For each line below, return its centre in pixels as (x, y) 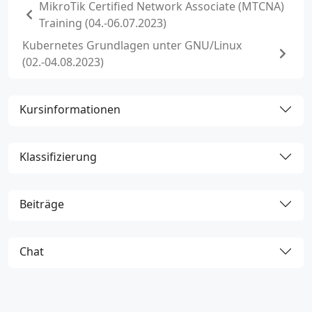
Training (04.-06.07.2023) (103, 23)
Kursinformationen (70, 110)
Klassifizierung (58, 157)
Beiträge (42, 204)
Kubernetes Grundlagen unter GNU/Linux (132, 46)
